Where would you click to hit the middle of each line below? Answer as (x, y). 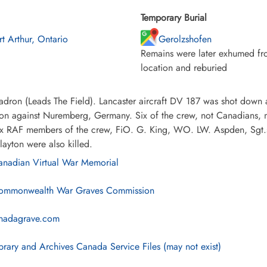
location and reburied (184, 68)
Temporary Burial (174, 18)
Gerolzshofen (185, 39)
